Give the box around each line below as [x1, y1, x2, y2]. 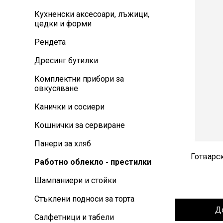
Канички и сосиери [34, 102, 105, 112]
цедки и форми [34, 19, 92, 29]
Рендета [34, 37, 66, 47]
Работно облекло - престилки [34, 157, 151, 167]
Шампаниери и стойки [34, 176, 116, 186]
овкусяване [34, 84, 78, 94]
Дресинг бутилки [34, 56, 98, 66]
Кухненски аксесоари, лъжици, [34, 9, 149, 19]
